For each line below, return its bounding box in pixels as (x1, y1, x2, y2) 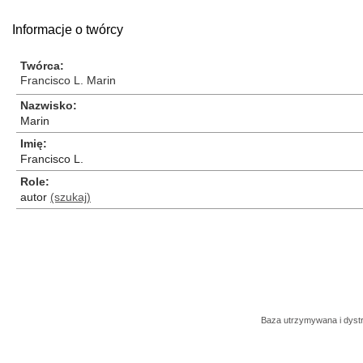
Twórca (20, 59, 60, 72)
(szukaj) (50, 190, 91, 203)
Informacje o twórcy (12, 23, 123, 36)
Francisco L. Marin (20, 74, 116, 87)
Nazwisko (20, 99, 73, 112)
